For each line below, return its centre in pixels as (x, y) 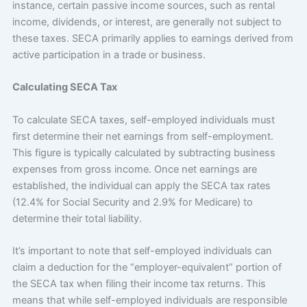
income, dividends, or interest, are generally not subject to (147, 22)
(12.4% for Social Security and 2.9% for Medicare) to (132, 202)
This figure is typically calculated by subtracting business (144, 152)
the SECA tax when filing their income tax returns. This (139, 284)
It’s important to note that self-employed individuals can (142, 251)
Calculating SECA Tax (64, 87)
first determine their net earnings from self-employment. (143, 136)
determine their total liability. (77, 218)
